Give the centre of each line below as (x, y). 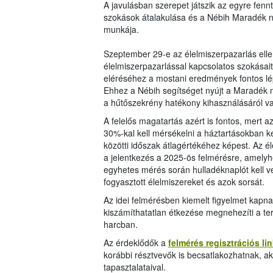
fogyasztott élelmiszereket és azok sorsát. (184, 182)
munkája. (121, 30)
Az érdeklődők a (136, 243)
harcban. (120, 225)
